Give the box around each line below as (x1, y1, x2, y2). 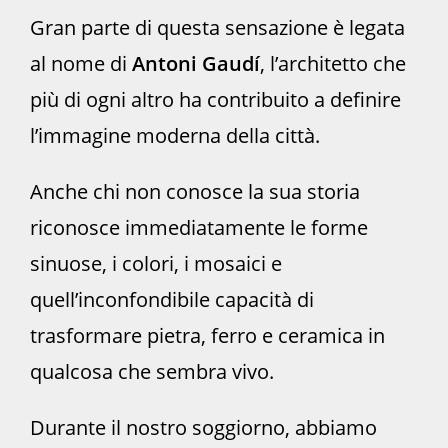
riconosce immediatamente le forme (30, 214, 368, 242)
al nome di (30, 50, 132, 78)
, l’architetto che (260, 50, 406, 78)
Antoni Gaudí (132, 50, 260, 78)
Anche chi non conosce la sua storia (30, 178, 360, 206)
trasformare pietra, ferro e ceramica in (30, 322, 385, 350)
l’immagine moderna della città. (30, 122, 320, 150)
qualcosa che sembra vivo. (30, 358, 274, 386)
